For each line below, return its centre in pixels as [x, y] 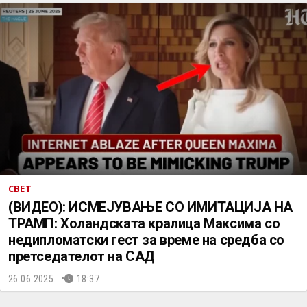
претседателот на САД [82, 256]
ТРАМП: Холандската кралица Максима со [144, 223]
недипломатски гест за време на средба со [146, 240]
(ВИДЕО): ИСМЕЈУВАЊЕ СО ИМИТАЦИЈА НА [150, 207]
